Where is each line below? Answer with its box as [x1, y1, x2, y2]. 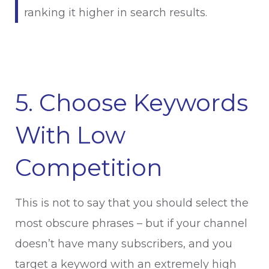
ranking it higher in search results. [24, 6, 210, 19]
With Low [15, 121, 125, 150]
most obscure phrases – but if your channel [15, 217, 247, 230]
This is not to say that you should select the [15, 196, 249, 210]
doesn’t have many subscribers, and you [15, 237, 232, 250]
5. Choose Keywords [15, 88, 248, 117]
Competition [15, 153, 162, 182]
